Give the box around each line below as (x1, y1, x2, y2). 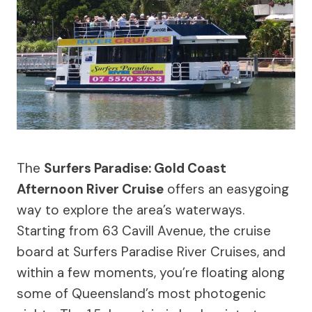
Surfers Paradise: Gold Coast (44, 159, 226, 177)
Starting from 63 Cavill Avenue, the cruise (17, 221, 271, 240)
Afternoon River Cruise (17, 180, 164, 198)
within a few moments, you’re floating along (17, 263, 285, 281)
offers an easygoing (164, 180, 289, 198)
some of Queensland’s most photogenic (17, 284, 266, 302)
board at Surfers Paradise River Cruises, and (17, 242, 286, 260)
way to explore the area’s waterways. (17, 201, 244, 219)
